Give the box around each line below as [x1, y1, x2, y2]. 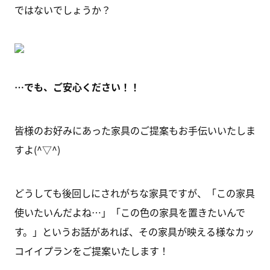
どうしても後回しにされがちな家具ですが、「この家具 [14, 186, 255, 200]
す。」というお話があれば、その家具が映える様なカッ [14, 224, 254, 239]
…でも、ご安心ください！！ [14, 80, 140, 94]
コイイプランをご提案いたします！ [14, 243, 169, 258]
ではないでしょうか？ [14, 2, 111, 17]
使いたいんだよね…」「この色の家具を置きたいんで [14, 205, 245, 219]
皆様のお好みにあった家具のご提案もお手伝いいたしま [14, 123, 256, 137]
